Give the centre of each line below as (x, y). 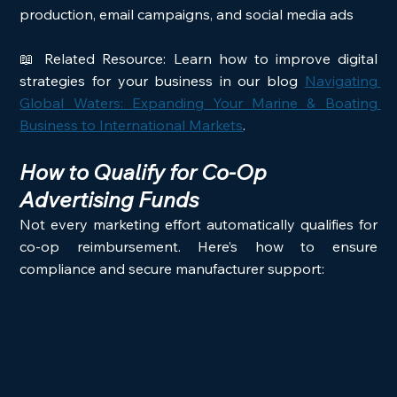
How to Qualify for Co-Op (146, 171)
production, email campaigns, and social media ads (187, 14)
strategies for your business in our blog (162, 80)
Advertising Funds (109, 199)
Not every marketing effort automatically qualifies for (198, 224)
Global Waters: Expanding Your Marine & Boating (198, 102)
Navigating (341, 80)
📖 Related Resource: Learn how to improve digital (198, 58)
